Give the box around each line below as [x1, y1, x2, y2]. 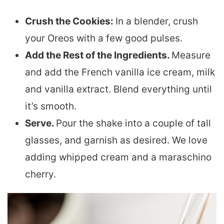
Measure [171, 49, 210, 61]
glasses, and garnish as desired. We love [25, 134, 207, 146]
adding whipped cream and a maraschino [25, 151, 211, 163]
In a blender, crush [115, 15, 198, 27]
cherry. [25, 168, 56, 180]
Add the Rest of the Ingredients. [25, 49, 171, 61]
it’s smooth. [25, 100, 76, 112]
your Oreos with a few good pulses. [25, 32, 182, 44]
